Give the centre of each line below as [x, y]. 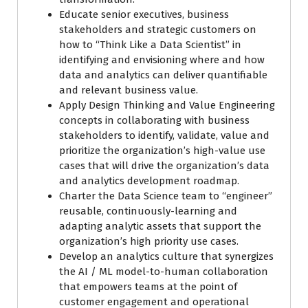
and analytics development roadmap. [149, 181]
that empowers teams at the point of [148, 287]
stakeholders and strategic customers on [158, 30]
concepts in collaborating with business [154, 120]
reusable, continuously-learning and [148, 211]
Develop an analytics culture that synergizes [166, 256]
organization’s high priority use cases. [149, 241]
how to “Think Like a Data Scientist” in [150, 45]
